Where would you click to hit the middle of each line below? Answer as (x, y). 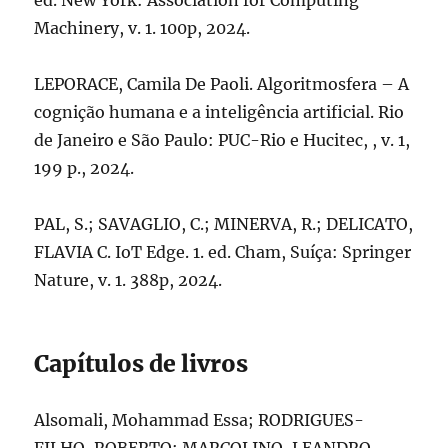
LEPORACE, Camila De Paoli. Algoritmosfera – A (222, 84)
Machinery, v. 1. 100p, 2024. (142, 28)
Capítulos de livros (141, 363)
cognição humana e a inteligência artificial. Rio (219, 112)
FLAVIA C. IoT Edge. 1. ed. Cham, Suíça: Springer (223, 252)
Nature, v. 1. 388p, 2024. (128, 280)
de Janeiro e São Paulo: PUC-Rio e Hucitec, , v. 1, (222, 140)
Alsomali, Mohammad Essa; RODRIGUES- (199, 420)
